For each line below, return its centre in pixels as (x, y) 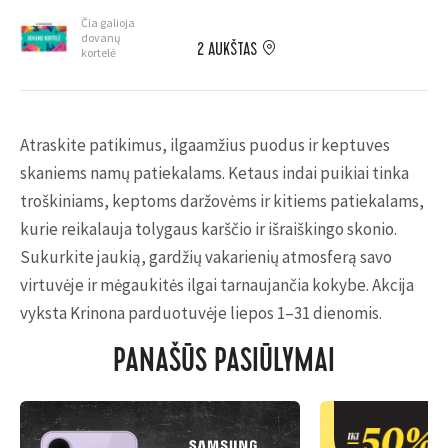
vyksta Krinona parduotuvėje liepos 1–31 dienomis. (201, 313)
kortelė (98, 52)
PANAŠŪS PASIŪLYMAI (224, 364)
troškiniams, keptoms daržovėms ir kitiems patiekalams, (222, 201)
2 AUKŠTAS (227, 49)
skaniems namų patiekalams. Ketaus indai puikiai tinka (214, 173)
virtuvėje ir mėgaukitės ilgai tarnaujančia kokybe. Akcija (217, 285)
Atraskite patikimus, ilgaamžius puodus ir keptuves (205, 145)
